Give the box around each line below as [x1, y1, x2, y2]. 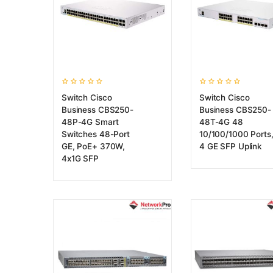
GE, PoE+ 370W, [62, 141, 126, 151]
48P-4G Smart [62, 117, 119, 127]
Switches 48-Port [62, 129, 130, 139]
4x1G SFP [62, 154, 99, 163]
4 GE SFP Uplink [199, 141, 262, 151]
